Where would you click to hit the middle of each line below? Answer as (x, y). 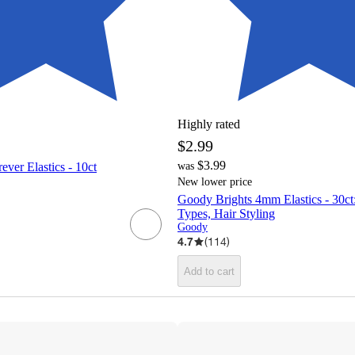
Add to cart (209, 271)
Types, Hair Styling (226, 214)
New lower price (215, 182)
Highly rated (209, 124)
